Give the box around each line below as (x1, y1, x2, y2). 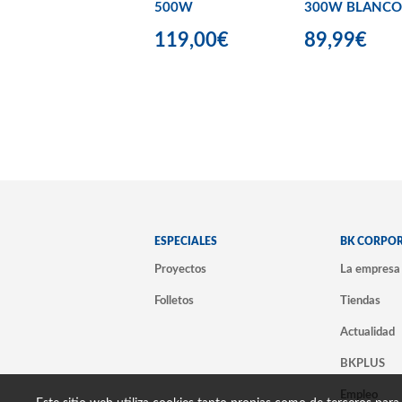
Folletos (154, 294, 194, 306)
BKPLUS (340, 357, 385, 369)
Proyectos (154, 263, 206, 275)
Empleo (340, 389, 378, 400)
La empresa (340, 263, 400, 275)
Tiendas (340, 294, 380, 306)
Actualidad (340, 326, 395, 337)
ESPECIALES (154, 235, 217, 247)
